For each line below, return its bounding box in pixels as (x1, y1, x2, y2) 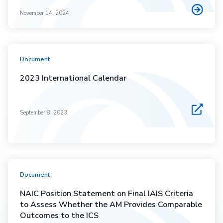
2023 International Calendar (20, 72, 126, 84)
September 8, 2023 (20, 109, 67, 116)
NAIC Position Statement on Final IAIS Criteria (20, 188, 193, 199)
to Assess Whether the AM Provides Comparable (20, 199, 202, 210)
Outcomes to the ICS (20, 210, 99, 221)
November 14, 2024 (20, 9, 69, 17)
